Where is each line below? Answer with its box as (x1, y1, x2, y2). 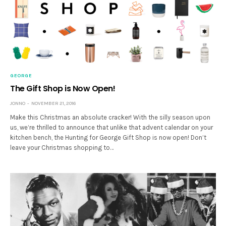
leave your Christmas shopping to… (10, 143, 114, 151)
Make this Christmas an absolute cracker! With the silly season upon (10, 113, 211, 121)
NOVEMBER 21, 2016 (31, 100, 76, 106)
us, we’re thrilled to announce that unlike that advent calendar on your (10, 123, 213, 131)
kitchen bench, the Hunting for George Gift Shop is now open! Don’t (10, 133, 207, 141)
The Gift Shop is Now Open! (10, 82, 116, 94)
